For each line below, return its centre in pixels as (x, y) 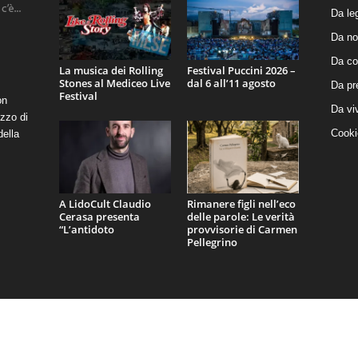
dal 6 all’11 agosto (231, 84)
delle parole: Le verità (241, 216)
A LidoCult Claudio (105, 203)
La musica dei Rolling (111, 71)
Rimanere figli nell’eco (241, 203)
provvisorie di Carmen (242, 229)
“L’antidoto (86, 229)
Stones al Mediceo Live (114, 84)
